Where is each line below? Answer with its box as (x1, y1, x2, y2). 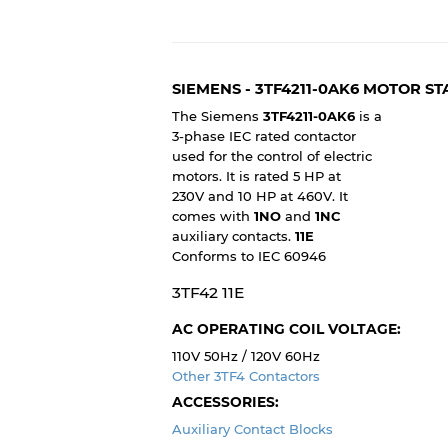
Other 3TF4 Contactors (172, 367, 320, 384)
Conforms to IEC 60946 (172, 248, 326, 265)
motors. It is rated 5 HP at (172, 168, 341, 185)
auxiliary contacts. (172, 228, 295, 245)
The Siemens (172, 108, 263, 125)
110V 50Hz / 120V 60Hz (172, 347, 320, 364)
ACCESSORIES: (172, 393, 279, 410)
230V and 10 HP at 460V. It (172, 188, 348, 205)
